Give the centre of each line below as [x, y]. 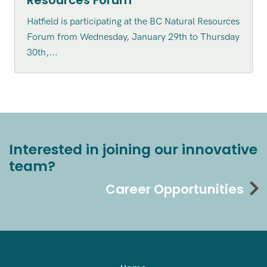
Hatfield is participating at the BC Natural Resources [133, 22]
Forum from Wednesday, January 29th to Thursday [133, 38]
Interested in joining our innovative [133, 150]
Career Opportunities [175, 190]
